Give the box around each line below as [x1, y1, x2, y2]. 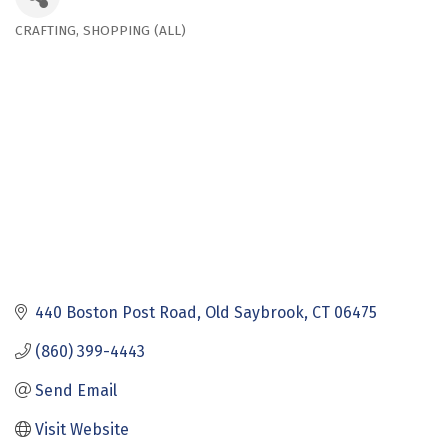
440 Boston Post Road [35, 302, 197, 322]
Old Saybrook [205, 302, 304, 322]
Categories [14, 32, 128, 58]
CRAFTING [15, 22, 76, 40]
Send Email [35, 380, 117, 400]
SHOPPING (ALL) [83, 22, 186, 40]
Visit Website [35, 419, 129, 439]
